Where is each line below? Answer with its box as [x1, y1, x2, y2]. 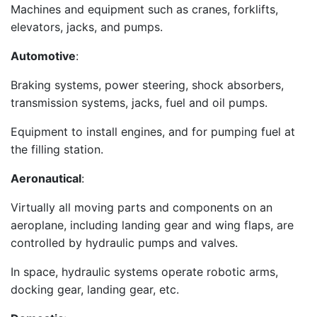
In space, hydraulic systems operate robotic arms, [11, 265, 278, 279]
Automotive [11, 49, 76, 63]
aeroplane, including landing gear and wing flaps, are [11, 218, 294, 232]
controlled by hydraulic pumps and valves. [11, 236, 238, 250]
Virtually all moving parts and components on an [11, 200, 272, 214]
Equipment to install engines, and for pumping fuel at [11, 125, 295, 139]
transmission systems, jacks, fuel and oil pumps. [11, 96, 267, 110]
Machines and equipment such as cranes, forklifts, [11, 2, 278, 16]
